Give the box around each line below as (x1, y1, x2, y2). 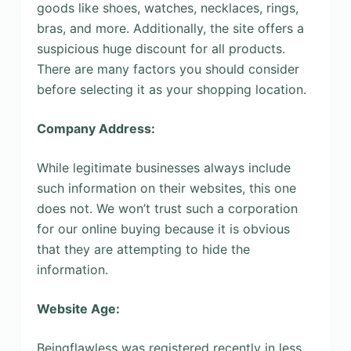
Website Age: (36, 300, 120, 317)
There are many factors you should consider (36, 60, 299, 77)
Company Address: (36, 120, 155, 136)
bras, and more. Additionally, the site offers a (36, 20, 304, 36)
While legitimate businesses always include (36, 159, 291, 175)
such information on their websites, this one (36, 179, 296, 196)
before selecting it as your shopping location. (36, 81, 306, 97)
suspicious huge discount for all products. (36, 40, 285, 56)
